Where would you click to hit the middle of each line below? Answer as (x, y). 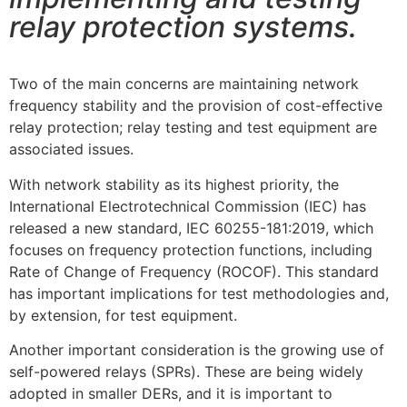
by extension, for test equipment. (123, 315)
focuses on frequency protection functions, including (191, 249)
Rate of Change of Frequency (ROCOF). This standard (194, 271)
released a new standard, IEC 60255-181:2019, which (191, 228)
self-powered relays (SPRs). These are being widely (186, 372)
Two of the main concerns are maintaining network (184, 84)
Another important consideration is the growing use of (197, 350)
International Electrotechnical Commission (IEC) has (188, 206)
